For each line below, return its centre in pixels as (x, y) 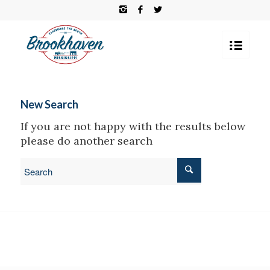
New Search (49, 104)
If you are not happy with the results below (133, 127)
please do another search (86, 141)
